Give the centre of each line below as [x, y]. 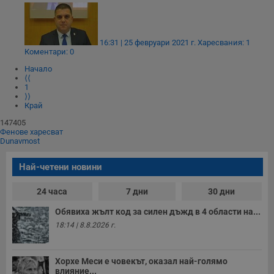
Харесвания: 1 [224, 43]
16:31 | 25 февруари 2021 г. [148, 43]
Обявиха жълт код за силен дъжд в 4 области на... [158, 212]
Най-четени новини [61, 167]
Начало [38, 69]
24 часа [52, 192]
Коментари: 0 [49, 52]
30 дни [222, 192]
